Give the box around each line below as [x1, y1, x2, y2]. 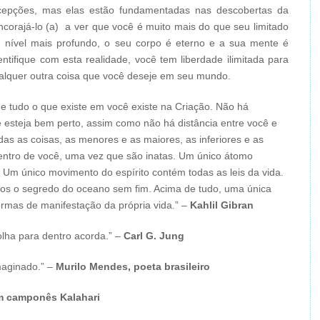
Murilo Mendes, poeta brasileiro [56, 261, 210, 272]
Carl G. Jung [124, 230, 184, 241]
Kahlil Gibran [190, 199, 254, 211]
